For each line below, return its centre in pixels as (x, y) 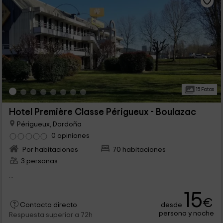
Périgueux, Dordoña (48, 124)
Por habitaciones (49, 150)
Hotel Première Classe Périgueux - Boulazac (102, 112)
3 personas (39, 161)
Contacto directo (48, 205)
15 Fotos (204, 90)
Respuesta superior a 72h (51, 215)
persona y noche (187, 214)
